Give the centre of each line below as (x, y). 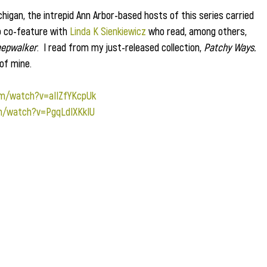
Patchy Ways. (230, 47)
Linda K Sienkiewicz (108, 31)
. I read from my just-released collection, (120, 47)
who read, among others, (198, 31)
